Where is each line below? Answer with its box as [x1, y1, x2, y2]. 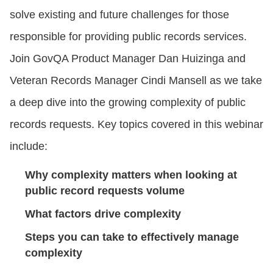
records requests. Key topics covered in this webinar [10, 118, 263, 130]
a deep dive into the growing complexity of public [10, 96, 246, 108]
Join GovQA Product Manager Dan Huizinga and [10, 52, 246, 65]
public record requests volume [25, 184, 185, 197]
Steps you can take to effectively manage [25, 230, 239, 243]
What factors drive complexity [25, 207, 181, 220]
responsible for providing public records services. [10, 30, 247, 43]
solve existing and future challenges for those [10, 8, 229, 21]
